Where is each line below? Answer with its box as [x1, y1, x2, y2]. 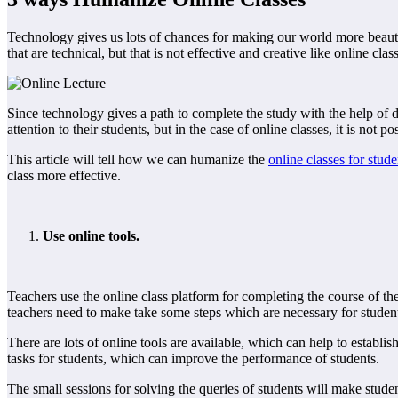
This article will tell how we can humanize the [7, 151, 268, 167]
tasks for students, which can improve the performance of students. [7, 350, 379, 366]
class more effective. [7, 167, 121, 183]
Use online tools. [43, 227, 139, 243]
